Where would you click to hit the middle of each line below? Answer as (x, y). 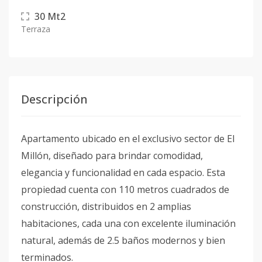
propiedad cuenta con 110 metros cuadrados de (125, 189)
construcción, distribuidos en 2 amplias (106, 206)
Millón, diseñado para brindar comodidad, (112, 156)
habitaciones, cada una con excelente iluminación (128, 223)
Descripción (54, 99)
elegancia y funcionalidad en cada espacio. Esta (123, 173)
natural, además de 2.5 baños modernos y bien (123, 240)
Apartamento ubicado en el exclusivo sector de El (128, 139)
